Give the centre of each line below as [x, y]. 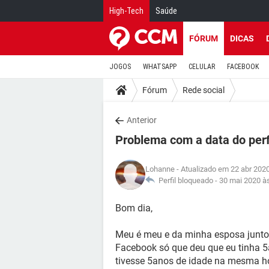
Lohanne [160, 169]
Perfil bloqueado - [187, 180]
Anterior [142, 120]
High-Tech [126, 11]
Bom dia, [134, 208]
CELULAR [202, 67]
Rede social [204, 90]
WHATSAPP [160, 67]
